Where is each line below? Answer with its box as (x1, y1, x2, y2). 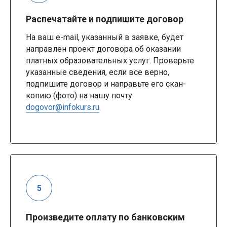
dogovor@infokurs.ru (26, 102, 99, 112)
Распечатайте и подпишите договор (26, 14, 183, 25)
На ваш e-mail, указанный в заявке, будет (26, 32, 183, 43)
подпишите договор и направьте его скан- (26, 79, 186, 89)
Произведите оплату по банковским (26, 212, 185, 223)
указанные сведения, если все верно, (26, 67, 169, 78)
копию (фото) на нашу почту (26, 91, 132, 101)
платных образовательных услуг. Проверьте (26, 56, 194, 66)
